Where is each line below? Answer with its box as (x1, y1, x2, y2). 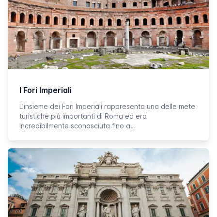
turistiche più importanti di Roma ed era (19, 112, 147, 120)
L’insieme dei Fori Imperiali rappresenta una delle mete (19, 102, 195, 110)
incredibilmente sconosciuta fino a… (19, 122, 136, 130)
